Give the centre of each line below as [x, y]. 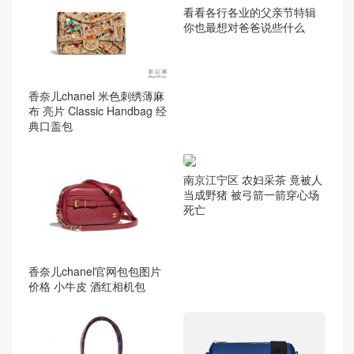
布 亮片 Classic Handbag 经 [98, 111]
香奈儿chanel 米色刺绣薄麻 [96, 96]
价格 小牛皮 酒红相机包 [87, 286]
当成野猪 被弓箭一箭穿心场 [251, 195]
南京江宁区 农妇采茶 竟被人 [252, 180]
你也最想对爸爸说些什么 [244, 27]
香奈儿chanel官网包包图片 [95, 271]
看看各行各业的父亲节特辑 [249, 12]
